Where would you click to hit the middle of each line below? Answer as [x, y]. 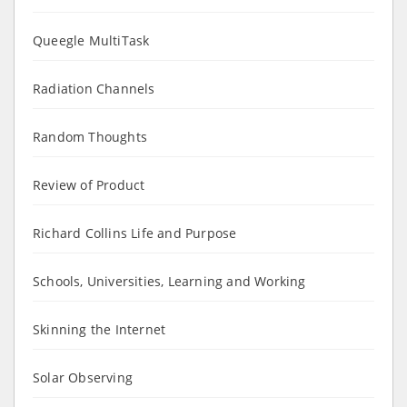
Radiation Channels [94, 88]
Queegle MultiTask [91, 40]
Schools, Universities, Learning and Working [169, 281]
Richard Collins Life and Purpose [135, 233]
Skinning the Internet [99, 329]
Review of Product [89, 184]
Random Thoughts [90, 136]
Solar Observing [83, 377]
